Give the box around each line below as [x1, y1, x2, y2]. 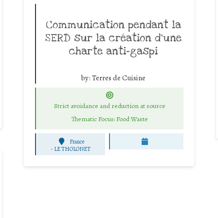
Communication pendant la [45, 18, 181, 32]
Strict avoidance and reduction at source [54, 101, 165, 111]
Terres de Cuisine [91, 73, 145, 83]
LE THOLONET [54, 145, 91, 153]
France [69, 137, 84, 145]
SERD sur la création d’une [45, 31, 182, 45]
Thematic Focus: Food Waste [71, 114, 148, 124]
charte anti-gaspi [69, 44, 158, 58]
